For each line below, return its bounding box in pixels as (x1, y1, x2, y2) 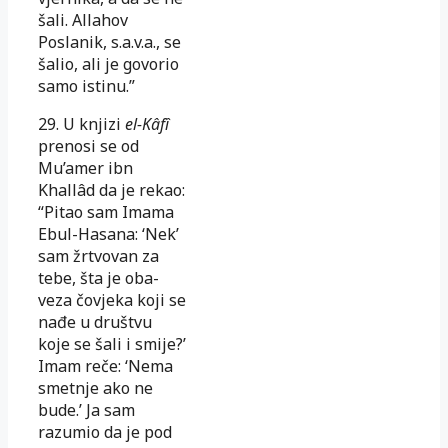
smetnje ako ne (38, 376, 153, 399)
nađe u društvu (38, 310, 152, 333)
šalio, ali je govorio (38, 52, 179, 75)
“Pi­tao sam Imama (38, 200, 174, 223)
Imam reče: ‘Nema (38, 354, 173, 377)
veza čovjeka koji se (38, 288, 186, 311)
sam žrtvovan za (38, 244, 159, 267)
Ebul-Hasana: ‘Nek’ (38, 222, 179, 245)
